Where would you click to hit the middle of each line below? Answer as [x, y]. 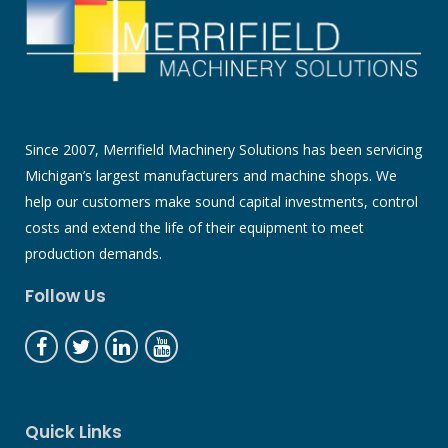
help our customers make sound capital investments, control [221, 201]
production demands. [93, 253]
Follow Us [65, 295]
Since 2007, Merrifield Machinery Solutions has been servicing [223, 149]
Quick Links [73, 431]
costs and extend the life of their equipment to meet [194, 227]
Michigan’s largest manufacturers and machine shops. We [211, 175]
